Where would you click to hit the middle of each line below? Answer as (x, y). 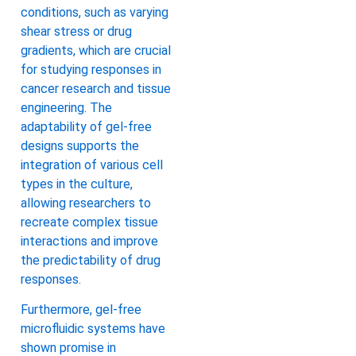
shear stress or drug (76, 32)
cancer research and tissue (96, 89)
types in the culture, (77, 184)
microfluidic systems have (93, 329)
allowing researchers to (86, 203)
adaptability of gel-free (86, 127)
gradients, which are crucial (96, 51)
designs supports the (80, 146)
